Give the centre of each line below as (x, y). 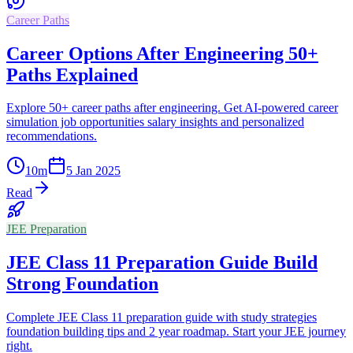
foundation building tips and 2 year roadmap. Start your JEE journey (176, 332)
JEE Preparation (46, 229)
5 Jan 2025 (93, 171)
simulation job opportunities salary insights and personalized (155, 122)
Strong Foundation (82, 284)
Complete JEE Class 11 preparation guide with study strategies (162, 318)
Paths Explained (72, 74)
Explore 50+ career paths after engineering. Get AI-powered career (172, 108)
